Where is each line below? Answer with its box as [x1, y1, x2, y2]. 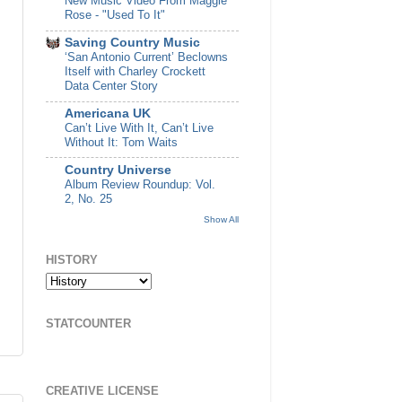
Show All [204, 214, 239, 224]
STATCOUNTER [46, 316, 131, 330]
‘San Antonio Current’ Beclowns [65, 50, 228, 65]
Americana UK [65, 106, 151, 120]
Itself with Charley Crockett [65, 65, 205, 79]
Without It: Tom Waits [65, 135, 178, 149]
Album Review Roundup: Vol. [65, 177, 215, 191]
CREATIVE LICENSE [46, 383, 159, 398]
